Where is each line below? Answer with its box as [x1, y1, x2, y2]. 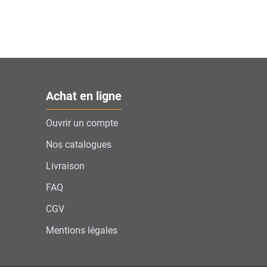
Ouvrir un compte [46, 117, 118, 129]
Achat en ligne [46, 89, 122, 104]
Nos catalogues [46, 138, 111, 150]
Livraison [46, 160, 85, 172]
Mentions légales [46, 224, 117, 236]
